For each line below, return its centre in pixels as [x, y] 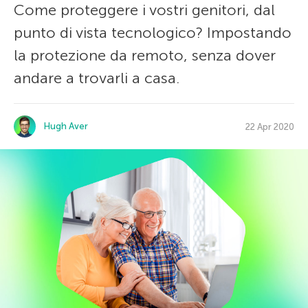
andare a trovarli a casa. [97, 78]
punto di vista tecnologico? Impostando [153, 33]
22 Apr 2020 [270, 126]
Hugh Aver [66, 126]
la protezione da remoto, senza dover [145, 55]
